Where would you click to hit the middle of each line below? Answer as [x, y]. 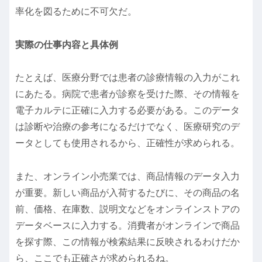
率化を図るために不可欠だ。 [76, 11]
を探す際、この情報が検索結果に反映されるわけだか [127, 242]
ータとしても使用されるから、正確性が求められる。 [127, 143]
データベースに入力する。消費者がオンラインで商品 [127, 226]
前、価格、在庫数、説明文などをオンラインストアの [127, 209]
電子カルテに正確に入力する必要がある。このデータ [127, 111]
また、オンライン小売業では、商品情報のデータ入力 [127, 177]
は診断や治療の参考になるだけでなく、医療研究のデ [127, 127]
